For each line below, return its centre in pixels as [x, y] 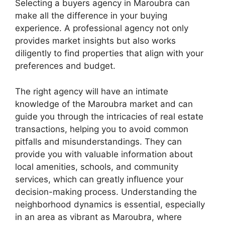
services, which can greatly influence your [99, 179]
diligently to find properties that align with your [109, 53]
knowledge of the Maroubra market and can [104, 104]
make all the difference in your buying [91, 16]
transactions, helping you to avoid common [102, 129]
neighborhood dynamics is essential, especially [110, 204]
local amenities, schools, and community [97, 166]
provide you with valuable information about [104, 154]
